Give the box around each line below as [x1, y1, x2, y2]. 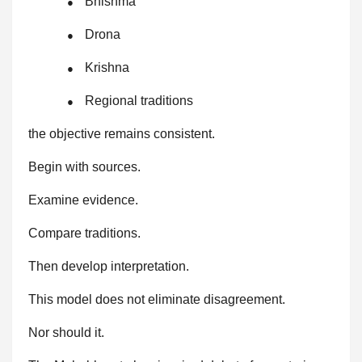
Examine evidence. [28, 193, 138, 208]
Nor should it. [28, 326, 104, 340]
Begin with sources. [28, 160, 141, 175]
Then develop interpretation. [28, 259, 189, 274]
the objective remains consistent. [28, 127, 215, 141]
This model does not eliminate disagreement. [28, 293, 285, 307]
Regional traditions [85, 94, 193, 108]
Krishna [85, 61, 129, 75]
